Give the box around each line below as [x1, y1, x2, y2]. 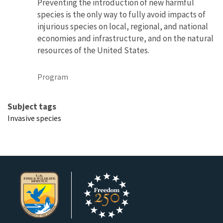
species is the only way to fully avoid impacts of [37, 8, 206, 20]
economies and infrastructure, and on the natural [37, 32, 214, 44]
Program [37, 71, 68, 82]
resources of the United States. [37, 44, 149, 56]
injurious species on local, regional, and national [37, 20, 208, 32]
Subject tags [7, 101, 56, 112]
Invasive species [7, 112, 61, 123]
